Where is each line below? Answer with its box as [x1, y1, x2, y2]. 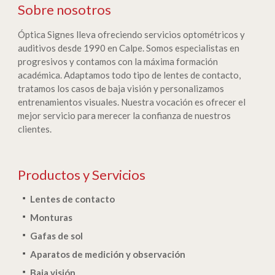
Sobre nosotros [18, 1, 111, 18]
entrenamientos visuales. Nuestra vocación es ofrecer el [18, 96, 246, 107]
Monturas [30, 212, 72, 223]
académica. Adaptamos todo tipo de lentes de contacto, [18, 69, 241, 80]
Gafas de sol [30, 230, 83, 241]
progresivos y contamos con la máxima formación [18, 56, 218, 67]
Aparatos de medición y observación [30, 249, 185, 260]
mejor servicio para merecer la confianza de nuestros [18, 110, 231, 121]
